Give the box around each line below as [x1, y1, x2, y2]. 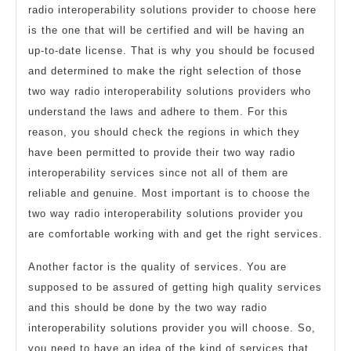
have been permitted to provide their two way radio [28, 146, 295, 158]
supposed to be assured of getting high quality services [28, 280, 322, 293]
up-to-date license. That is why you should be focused [28, 44, 315, 56]
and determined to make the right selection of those [28, 64, 302, 77]
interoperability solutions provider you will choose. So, [28, 321, 316, 334]
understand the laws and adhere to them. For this [28, 105, 288, 118]
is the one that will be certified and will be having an [28, 24, 305, 36]
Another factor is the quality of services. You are [28, 260, 287, 273]
